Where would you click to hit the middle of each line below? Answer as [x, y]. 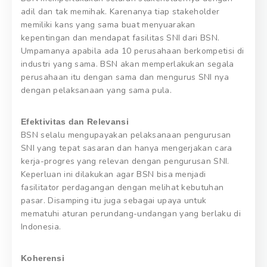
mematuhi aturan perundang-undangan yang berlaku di [131, 214]
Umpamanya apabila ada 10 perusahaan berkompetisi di [133, 51]
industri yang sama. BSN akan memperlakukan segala [128, 64]
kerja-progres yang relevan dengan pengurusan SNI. [125, 162]
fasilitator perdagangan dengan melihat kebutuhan [122, 188]
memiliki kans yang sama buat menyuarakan [108, 25]
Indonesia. [41, 227]
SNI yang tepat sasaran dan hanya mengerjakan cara [127, 148]
